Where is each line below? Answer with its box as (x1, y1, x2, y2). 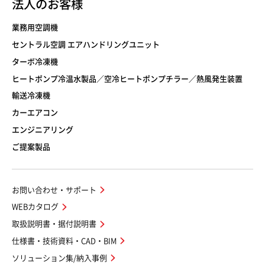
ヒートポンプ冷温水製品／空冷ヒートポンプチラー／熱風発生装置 (12, 75, 243, 83)
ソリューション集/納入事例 (12, 254, 107, 262)
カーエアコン (12, 109, 58, 117)
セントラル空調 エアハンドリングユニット (12, 40, 160, 49)
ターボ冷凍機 (12, 57, 58, 66)
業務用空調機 (12, 24, 58, 32)
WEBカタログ (12, 203, 59, 211)
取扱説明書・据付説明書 (12, 220, 96, 228)
